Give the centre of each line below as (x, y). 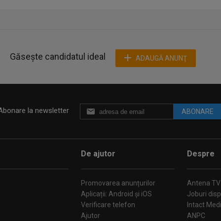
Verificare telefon (108, 205)
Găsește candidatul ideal (58, 56)
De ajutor (98, 154)
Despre (201, 154)
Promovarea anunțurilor (118, 183)
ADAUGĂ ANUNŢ (161, 58)
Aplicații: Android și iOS (116, 194)
